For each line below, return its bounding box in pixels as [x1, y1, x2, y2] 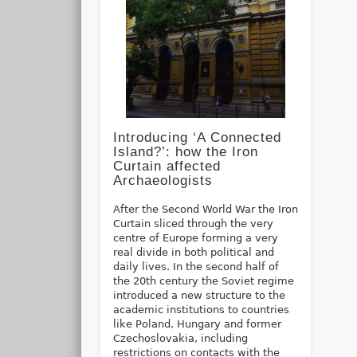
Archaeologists [112, 172, 213, 188]
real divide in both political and [112, 245, 274, 258]
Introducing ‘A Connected [112, 129, 281, 145]
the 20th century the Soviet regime [112, 274, 294, 287]
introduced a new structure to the [112, 288, 285, 301]
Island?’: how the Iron [112, 143, 258, 159]
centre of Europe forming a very [112, 231, 278, 244]
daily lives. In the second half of [112, 260, 279, 273]
